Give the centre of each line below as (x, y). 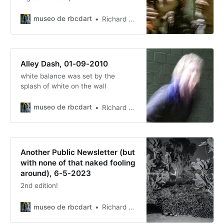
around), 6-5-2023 (55, 173)
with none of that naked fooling (78, 163)
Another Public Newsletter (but (77, 152)
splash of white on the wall (63, 86)
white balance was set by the (67, 76)
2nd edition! (39, 186)
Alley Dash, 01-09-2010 (64, 63)
